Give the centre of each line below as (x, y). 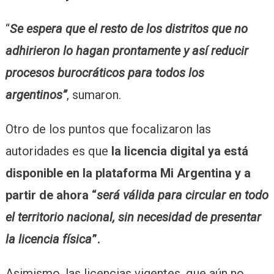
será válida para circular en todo (182, 195)
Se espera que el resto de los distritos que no (128, 28)
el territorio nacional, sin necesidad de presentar (133, 217)
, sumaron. (94, 94)
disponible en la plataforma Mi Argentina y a (128, 173)
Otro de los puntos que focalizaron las (108, 129)
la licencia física (48, 239)
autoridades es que (58, 151)
